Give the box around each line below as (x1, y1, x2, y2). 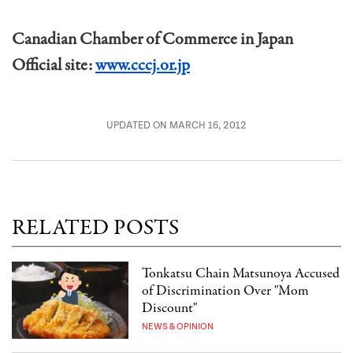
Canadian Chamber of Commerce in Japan (12, 27, 293, 51)
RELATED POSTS (12, 214, 179, 244)
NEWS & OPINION (142, 321, 214, 332)
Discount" (142, 298, 198, 318)
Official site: (12, 53, 95, 77)
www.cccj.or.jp (95, 53, 190, 77)
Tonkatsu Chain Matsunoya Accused (142, 263, 340, 284)
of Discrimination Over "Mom (142, 281, 310, 301)
